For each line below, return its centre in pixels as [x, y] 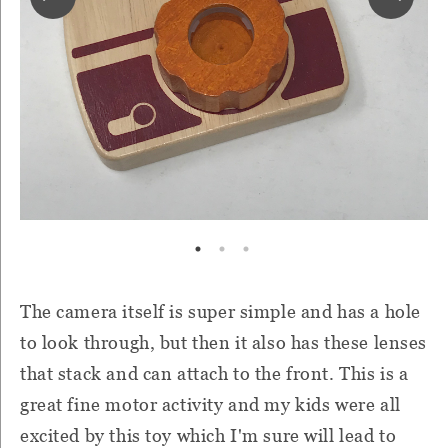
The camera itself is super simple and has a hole [220, 311]
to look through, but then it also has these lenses [223, 342]
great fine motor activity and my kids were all [210, 404]
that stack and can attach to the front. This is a [214, 373]
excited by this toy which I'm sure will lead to [208, 435]
